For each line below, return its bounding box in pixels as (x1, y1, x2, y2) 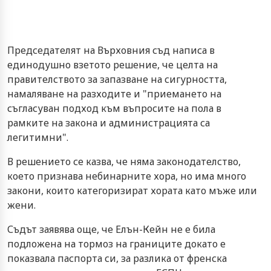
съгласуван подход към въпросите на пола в (7, 101, 221, 115)
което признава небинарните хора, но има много (7, 169, 246, 183)
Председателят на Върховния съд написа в (7, 43, 215, 57)
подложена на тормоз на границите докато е (7, 237, 226, 250)
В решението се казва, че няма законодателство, (7, 154, 241, 168)
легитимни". (7, 130, 68, 144)
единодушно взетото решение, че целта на (7, 57, 218, 71)
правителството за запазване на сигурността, (7, 72, 227, 86)
